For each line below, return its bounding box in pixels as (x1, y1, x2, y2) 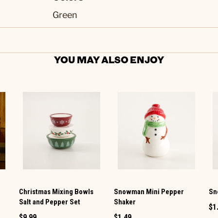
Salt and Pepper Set (18, 198, 80, 207)
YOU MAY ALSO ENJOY (54, 53, 164, 66)
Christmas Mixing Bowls (18, 187, 93, 197)
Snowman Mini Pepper (113, 187, 184, 197)
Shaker (113, 198, 136, 207)
